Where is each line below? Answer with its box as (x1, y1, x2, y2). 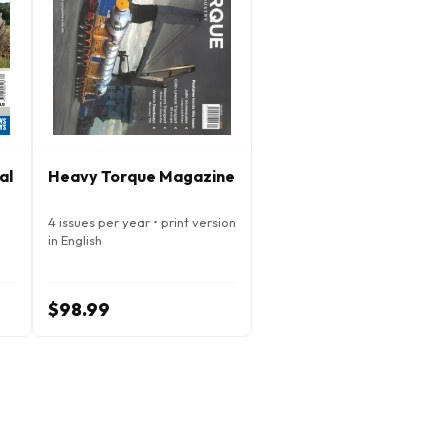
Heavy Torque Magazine (48, 166, 235, 186)
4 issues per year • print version (48, 214, 236, 230)
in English (48, 232, 102, 248)
